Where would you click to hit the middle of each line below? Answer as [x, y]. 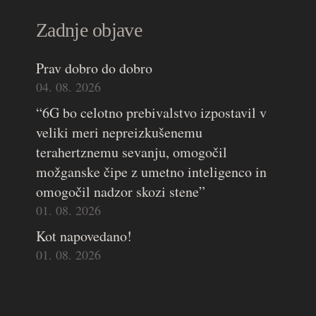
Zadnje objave [89, 30]
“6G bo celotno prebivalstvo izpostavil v [151, 113]
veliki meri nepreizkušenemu [119, 133]
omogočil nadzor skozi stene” [120, 192]
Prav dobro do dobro [94, 68]
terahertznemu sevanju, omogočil [131, 152]
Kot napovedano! [84, 236]
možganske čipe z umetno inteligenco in [151, 172]
